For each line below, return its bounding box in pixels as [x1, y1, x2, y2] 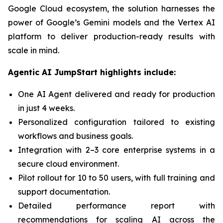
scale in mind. [8, 45, 59, 55]
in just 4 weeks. [18, 103, 75, 113]
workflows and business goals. [18, 131, 133, 141]
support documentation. [18, 187, 110, 197]
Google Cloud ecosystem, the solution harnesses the [8, 3, 215, 13]
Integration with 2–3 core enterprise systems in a [18, 145, 215, 155]
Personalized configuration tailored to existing [18, 117, 215, 127]
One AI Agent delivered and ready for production [18, 89, 215, 99]
